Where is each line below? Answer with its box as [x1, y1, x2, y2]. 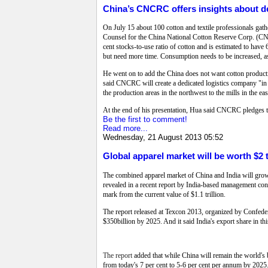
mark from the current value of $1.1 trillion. [103, 190, 226, 199]
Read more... [103, 124, 148, 133]
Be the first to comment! [103, 115, 187, 124]
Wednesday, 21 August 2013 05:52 [103, 133, 223, 142]
